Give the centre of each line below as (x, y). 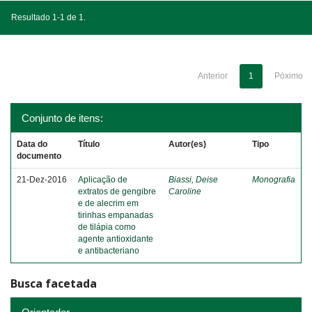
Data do (32, 144)
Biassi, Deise (193, 180)
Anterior (213, 76)
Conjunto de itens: (62, 118)
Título (89, 144)
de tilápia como (107, 227)
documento (39, 156)
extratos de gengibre (117, 192)
